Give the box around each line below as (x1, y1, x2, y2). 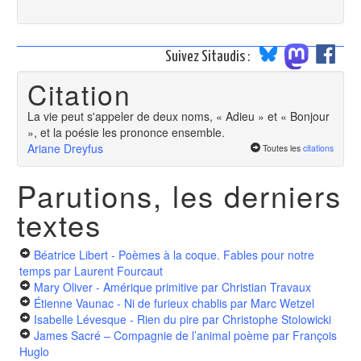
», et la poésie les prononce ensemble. (27, 123, 225, 140)
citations (303, 141, 334, 154)
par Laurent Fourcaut (51, 263, 163, 280)
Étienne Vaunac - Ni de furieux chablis (34, 295, 227, 312)
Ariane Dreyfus (27, 139, 103, 156)
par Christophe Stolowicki (199, 311, 331, 328)
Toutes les (263, 141, 303, 154)
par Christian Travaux (198, 279, 311, 296)
